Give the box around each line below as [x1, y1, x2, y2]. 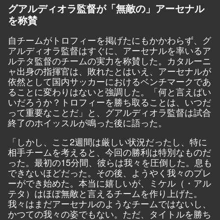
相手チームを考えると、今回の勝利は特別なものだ [8, 145, 211, 158]
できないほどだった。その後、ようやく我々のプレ [8, 165, 211, 179]
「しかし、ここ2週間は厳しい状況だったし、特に [8, 135, 207, 148]
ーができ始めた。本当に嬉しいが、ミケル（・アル [8, 176, 211, 189]
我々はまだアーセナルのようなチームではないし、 [8, 196, 211, 210]
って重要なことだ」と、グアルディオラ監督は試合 [8, 105, 211, 118]
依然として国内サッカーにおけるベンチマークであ [8, 74, 211, 87]
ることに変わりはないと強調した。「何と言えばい [8, 84, 211, 98]
